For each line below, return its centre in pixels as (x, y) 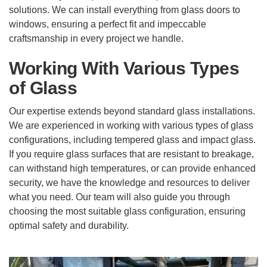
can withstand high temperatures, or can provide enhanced (132, 168)
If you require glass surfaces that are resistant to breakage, (131, 154)
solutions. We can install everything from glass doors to (125, 10)
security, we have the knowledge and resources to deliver (129, 182)
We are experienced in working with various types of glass (131, 125)
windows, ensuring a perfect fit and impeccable (108, 24)
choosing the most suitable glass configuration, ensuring (127, 211)
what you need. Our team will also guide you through (119, 197)
